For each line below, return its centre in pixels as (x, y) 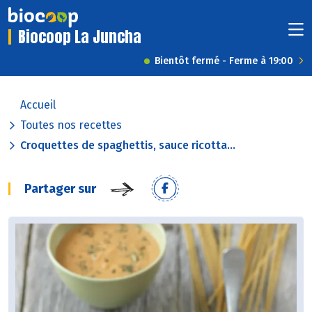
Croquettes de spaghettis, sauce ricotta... (128, 146)
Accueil (38, 105)
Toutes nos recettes (71, 125)
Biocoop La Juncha (80, 37)
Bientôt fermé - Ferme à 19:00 (224, 61)
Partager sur (60, 189)
